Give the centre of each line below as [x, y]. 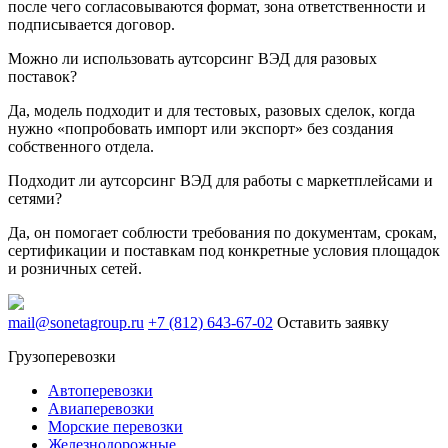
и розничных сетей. [75, 269]
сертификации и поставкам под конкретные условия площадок [224, 251]
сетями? [35, 199]
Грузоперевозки [62, 357]
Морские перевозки [115, 427]
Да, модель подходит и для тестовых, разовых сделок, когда [211, 111]
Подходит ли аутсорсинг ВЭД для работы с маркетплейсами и [220, 181]
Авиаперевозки [101, 409]
